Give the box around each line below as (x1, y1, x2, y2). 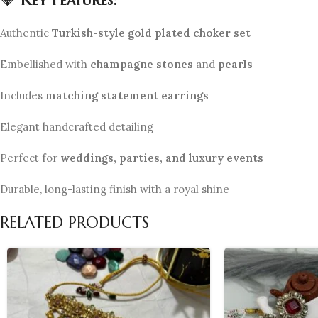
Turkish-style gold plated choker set (52, 26, 251, 40)
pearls (218, 57, 253, 71)
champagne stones (90, 57, 193, 71)
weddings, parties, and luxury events (60, 150, 263, 165)
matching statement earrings (45, 88, 209, 102)
